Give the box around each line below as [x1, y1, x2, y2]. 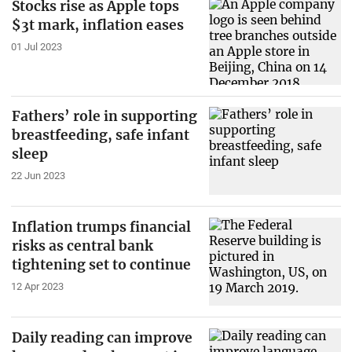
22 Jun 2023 [10, 170, 65, 182]
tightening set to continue [11, 256, 191, 274]
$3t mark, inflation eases [11, 16, 184, 34]
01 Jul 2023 [10, 40, 62, 53]
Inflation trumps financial [11, 218, 191, 236]
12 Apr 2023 [10, 280, 64, 293]
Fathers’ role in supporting [11, 108, 197, 126]
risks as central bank [11, 237, 153, 255]
